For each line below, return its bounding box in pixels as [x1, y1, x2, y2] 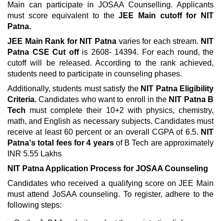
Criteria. [7, 95, 39, 104]
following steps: [7, 201, 62, 209]
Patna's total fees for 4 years [7, 139, 114, 147]
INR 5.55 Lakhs [7, 149, 62, 158]
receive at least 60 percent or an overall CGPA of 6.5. [7, 128, 201, 136]
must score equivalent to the [7, 11, 119, 20]
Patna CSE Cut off [7, 48, 79, 56]
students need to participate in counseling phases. [7, 70, 182, 78]
